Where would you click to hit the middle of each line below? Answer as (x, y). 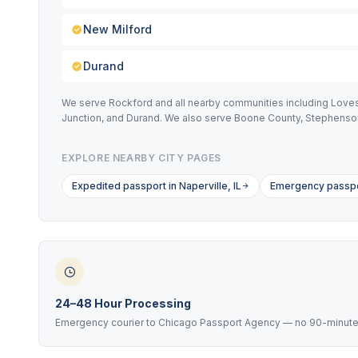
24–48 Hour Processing (123, 303)
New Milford (117, 29)
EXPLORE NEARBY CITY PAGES (141, 158)
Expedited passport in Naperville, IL (157, 186)
